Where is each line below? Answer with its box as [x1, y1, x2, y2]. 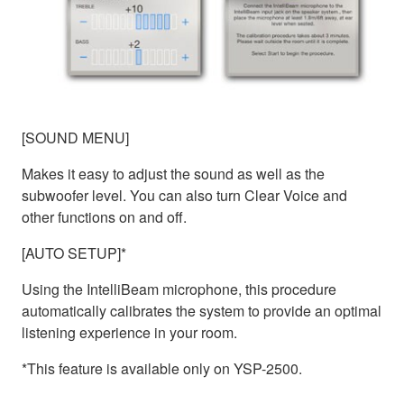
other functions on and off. [22, 207, 187, 228]
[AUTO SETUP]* [22, 243, 126, 264]
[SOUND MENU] [22, 127, 129, 149]
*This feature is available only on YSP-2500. [22, 358, 302, 380]
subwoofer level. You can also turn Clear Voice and [22, 185, 347, 207]
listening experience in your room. [22, 322, 237, 344]
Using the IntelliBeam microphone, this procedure [22, 279, 336, 300]
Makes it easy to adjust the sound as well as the [22, 163, 325, 185]
